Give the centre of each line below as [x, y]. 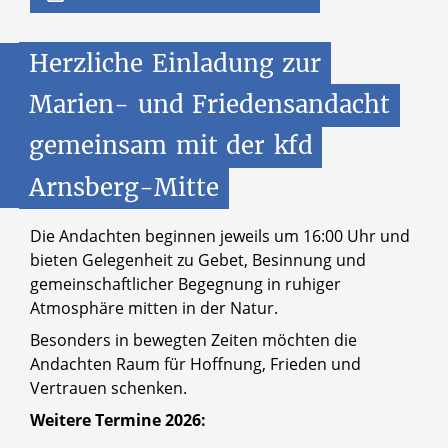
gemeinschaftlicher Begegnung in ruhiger [185, 284]
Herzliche [86, 63]
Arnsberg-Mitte [124, 187]
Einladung [212, 63]
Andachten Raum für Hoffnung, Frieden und [195, 364]
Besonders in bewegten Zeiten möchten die [193, 340]
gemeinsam [98, 146]
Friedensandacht [291, 105]
